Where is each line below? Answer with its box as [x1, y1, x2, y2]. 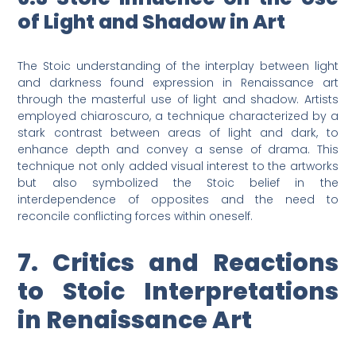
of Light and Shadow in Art [17, 8, 286, 37]
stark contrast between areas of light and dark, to [17, 125, 339, 141]
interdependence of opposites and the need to [17, 192, 339, 208]
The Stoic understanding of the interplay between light [17, 58, 339, 75]
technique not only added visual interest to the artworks [17, 158, 339, 175]
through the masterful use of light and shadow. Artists [17, 91, 339, 108]
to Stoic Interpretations [17, 275, 339, 309]
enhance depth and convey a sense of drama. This [17, 141, 339, 158]
